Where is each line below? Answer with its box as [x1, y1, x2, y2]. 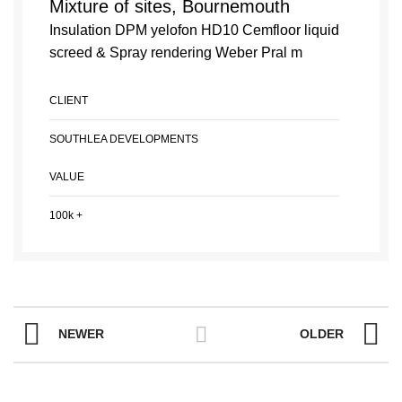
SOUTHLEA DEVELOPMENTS [49, 132, 198, 145]
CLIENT [49, 93, 88, 107]
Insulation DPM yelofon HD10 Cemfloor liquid [49, 22, 339, 38]
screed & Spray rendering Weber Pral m [49, 44, 302, 60]
